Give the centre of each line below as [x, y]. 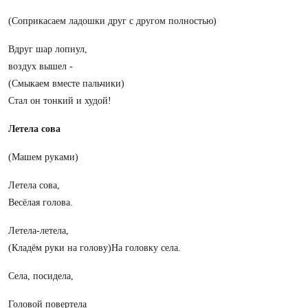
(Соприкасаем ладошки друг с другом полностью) [112, 21]
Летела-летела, [38, 231]
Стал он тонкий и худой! [60, 101]
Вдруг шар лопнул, [48, 49]
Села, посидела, [41, 276]
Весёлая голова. [41, 202]
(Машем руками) [43, 157]
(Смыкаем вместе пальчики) [66, 84]
